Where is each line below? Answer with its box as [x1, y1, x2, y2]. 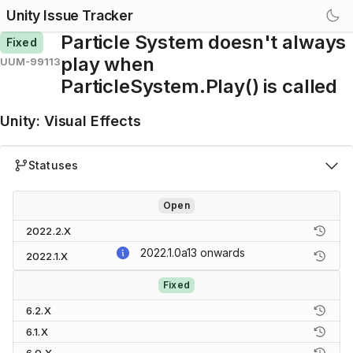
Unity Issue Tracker [6, 7, 133, 24]
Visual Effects [43, 113, 141, 129]
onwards [199, 246, 245, 259]
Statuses [28, 158, 79, 172]
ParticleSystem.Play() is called [61, 75, 338, 98]
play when [61, 53, 154, 76]
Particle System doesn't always [61, 31, 347, 54]
